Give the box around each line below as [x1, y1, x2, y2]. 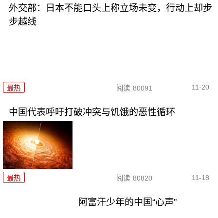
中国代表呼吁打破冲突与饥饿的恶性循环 [8, 107, 175, 117]
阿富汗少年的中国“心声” [78, 197, 177, 207]
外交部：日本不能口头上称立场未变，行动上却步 [8, 3, 212, 14]
